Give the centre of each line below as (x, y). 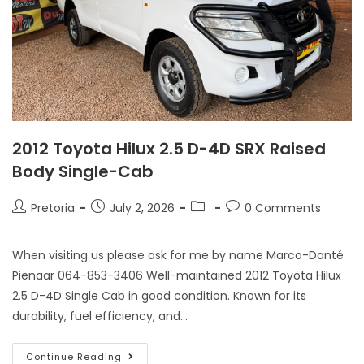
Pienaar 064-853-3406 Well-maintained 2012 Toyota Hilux (177, 275)
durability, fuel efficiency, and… (100, 316)
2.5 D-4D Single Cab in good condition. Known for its (159, 296)
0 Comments (283, 208)
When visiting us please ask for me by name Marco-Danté (178, 255)
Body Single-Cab (83, 171)
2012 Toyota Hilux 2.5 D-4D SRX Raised (169, 149)
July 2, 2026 (142, 208)
